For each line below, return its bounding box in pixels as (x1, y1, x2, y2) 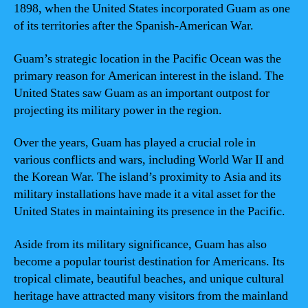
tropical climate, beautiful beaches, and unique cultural (14, 270, 284, 287)
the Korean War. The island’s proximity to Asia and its (14, 169, 281, 185)
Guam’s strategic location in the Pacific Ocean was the (14, 50, 281, 67)
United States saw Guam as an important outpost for (14, 85, 269, 101)
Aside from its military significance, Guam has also (14, 236, 267, 252)
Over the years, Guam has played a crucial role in (14, 135, 256, 151)
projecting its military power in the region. (14, 102, 222, 118)
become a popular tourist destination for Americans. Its (14, 253, 285, 269)
